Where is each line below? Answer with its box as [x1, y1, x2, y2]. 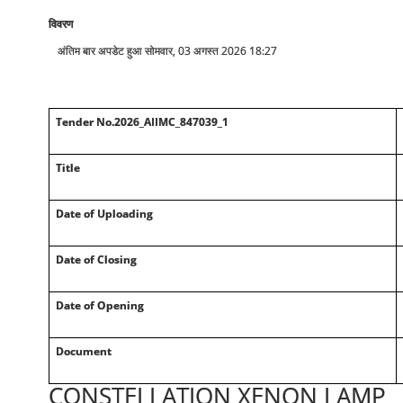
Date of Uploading [55, 206, 153, 221]
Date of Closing [55, 252, 137, 267]
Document [55, 344, 112, 359]
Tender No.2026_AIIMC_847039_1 [55, 114, 228, 130]
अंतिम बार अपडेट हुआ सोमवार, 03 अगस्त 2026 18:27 [57, 43, 277, 58]
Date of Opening [55, 298, 144, 313]
